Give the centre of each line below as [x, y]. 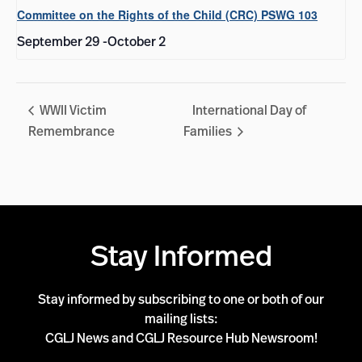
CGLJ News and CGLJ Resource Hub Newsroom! [181, 338]
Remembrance [72, 131]
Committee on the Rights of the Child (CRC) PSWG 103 [167, 14]
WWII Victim [72, 110]
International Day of [249, 110]
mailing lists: [181, 319]
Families [208, 131]
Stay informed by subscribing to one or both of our [181, 299]
